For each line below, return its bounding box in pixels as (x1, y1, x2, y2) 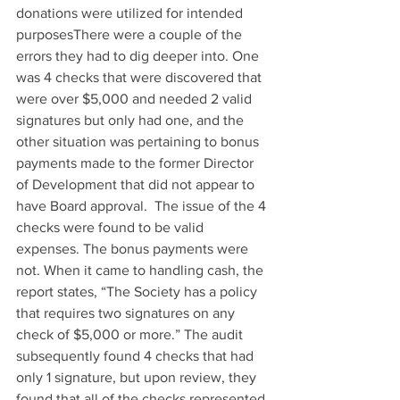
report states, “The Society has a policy (16, 283, 261, 299)
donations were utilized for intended (16, 4, 246, 21)
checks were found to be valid (16, 219, 207, 235)
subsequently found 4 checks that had (16, 347, 257, 363)
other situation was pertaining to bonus (16, 133, 262, 149)
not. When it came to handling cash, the (16, 262, 267, 278)
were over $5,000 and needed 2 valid (16, 90, 255, 106)
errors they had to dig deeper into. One (16, 47, 262, 63)
